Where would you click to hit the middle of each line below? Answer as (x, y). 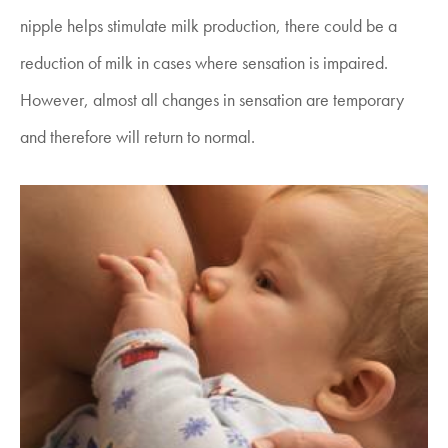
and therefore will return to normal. (137, 136)
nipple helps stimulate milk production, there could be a (208, 25)
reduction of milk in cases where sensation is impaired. (204, 62)
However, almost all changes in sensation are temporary (212, 99)
